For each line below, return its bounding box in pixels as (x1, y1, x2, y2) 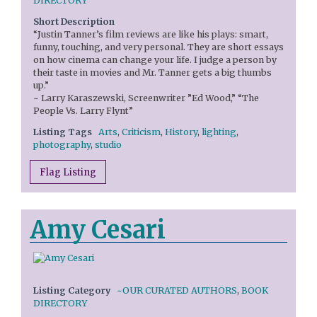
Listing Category (33, 284, 110, 296)
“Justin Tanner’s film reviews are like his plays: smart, (33, 29, 268, 40)
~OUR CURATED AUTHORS (117, 284, 237, 296)
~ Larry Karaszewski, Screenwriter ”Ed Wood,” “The (33, 93, 259, 104)
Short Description (33, 16, 115, 28)
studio (95, 139, 122, 151)
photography (33, 139, 91, 151)
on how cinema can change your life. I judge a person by (33, 54, 277, 66)
